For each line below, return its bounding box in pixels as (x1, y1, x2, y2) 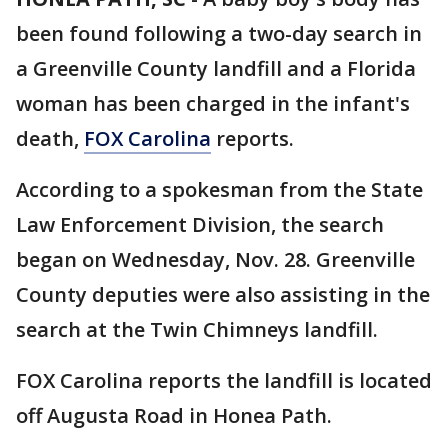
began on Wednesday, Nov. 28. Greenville (16, 246, 415, 273)
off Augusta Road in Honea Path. (16, 402, 332, 429)
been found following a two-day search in (16, 20, 422, 47)
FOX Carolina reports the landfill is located (16, 367, 432, 394)
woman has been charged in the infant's (16, 90, 410, 117)
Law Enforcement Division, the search (16, 211, 384, 238)
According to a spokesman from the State (16, 176, 423, 203)
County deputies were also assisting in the (16, 281, 430, 308)
